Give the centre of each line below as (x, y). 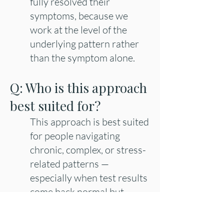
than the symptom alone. (82, 58)
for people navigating (75, 136)
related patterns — (69, 164)
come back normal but (77, 192)
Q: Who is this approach (78, 88)
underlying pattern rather (84, 44)
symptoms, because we (79, 16)
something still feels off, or (85, 206)
